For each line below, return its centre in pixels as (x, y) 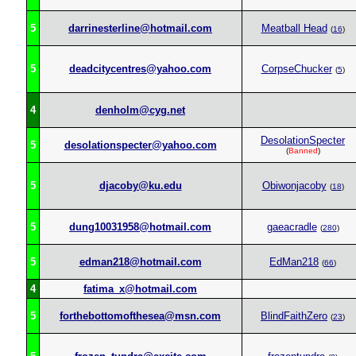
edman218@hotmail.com (140, 262)
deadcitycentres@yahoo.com (140, 69)
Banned (303, 151)
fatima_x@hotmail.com (140, 289)
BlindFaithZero (294, 316)
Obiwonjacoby (294, 186)
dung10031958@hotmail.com (140, 227)
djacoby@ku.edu (140, 186)
